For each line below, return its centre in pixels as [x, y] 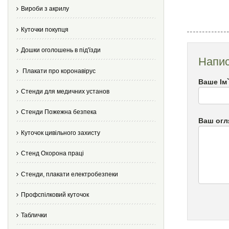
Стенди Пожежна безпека [59, 112]
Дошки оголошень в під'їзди [61, 50]
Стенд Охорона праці [52, 154]
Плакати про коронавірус [58, 71]
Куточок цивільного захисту [61, 133]
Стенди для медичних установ [65, 91]
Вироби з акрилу [45, 9]
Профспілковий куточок [55, 194]
